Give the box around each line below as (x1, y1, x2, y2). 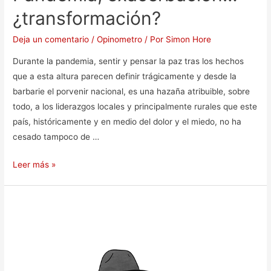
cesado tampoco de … (13, 131, 100, 142)
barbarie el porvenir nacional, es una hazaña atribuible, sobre (13, 86, 250, 96)
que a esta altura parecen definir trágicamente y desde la (13, 71, 237, 81)
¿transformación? (13, 7, 162, 29)
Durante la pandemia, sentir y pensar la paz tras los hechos (13, 56, 244, 66)
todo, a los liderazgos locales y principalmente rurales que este (13, 101, 258, 111)
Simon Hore (166, 34, 212, 44)
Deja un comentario (13, 34, 90, 44)
